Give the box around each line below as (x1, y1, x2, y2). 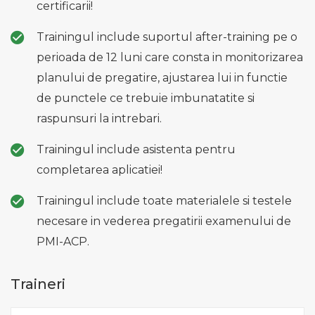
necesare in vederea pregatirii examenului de (37, 214, 291, 228)
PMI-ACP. (37, 234, 89, 248)
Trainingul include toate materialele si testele (37, 193, 292, 207)
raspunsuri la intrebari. (37, 111, 162, 125)
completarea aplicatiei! (37, 162, 162, 176)
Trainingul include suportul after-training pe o (37, 30, 297, 44)
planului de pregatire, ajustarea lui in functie (37, 70, 288, 84)
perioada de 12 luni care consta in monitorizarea (37, 50, 303, 64)
